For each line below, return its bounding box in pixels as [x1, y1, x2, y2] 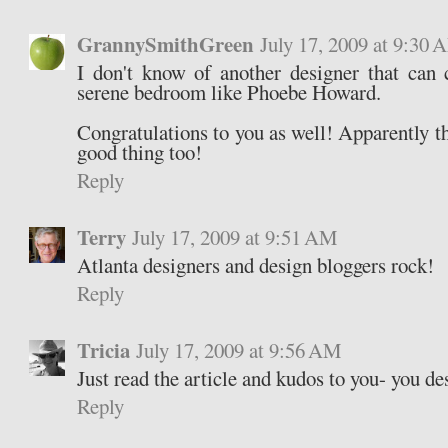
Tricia [77, 335, 131, 366]
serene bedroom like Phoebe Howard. [77, 78, 382, 107]
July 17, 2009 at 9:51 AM [132, 223, 339, 252]
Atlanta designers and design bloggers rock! [77, 251, 435, 280]
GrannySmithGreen [77, 29, 255, 60]
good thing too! [77, 138, 203, 167]
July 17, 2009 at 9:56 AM [136, 336, 343, 365]
